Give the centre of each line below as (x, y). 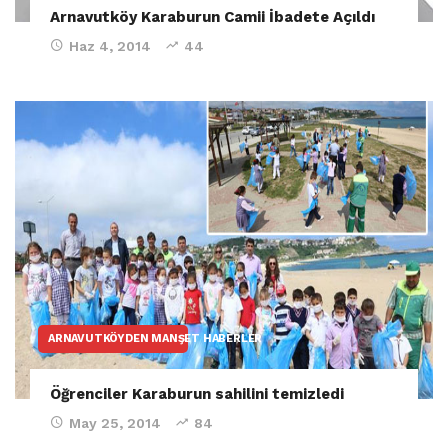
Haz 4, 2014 (110, 45)
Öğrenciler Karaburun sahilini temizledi (197, 394)
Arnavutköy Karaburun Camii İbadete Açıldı (212, 16)
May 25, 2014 (115, 423)
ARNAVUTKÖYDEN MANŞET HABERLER (155, 339)
